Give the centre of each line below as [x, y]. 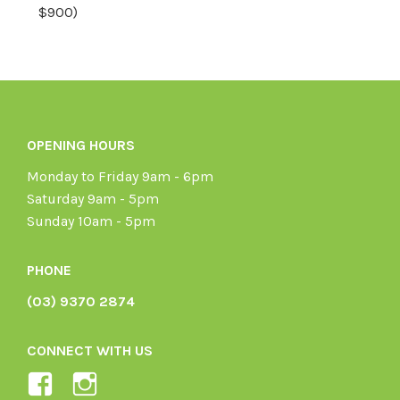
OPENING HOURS [81, 145]
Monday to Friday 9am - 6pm [120, 176]
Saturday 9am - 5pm [93, 198]
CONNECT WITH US [90, 350]
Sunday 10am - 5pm [91, 221]
